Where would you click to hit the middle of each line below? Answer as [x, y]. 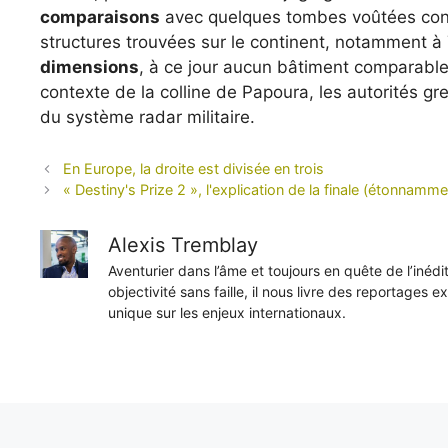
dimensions [89, 66]
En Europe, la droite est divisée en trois [194, 169]
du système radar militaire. [147, 116]
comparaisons [100, 16]
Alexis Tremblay [183, 245]
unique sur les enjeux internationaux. [227, 313]
